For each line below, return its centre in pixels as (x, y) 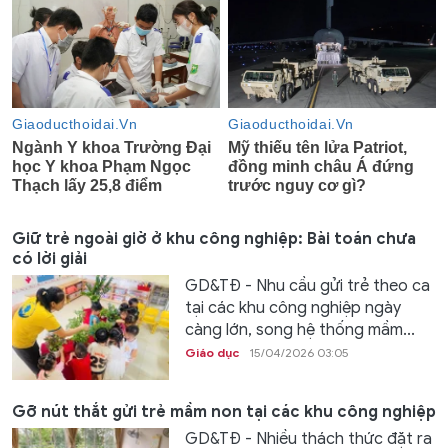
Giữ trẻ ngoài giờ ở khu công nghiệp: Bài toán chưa (214, 239)
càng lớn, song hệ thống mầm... (299, 330)
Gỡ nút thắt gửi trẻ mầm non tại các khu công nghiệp (224, 412)
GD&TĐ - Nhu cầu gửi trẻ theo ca (307, 286)
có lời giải (49, 259)
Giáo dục (211, 353)
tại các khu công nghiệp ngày (292, 308)
